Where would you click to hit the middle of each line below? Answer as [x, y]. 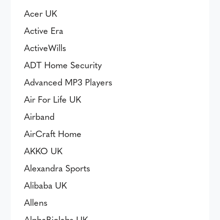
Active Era [44, 30]
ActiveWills [45, 47]
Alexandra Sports [57, 168]
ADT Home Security [63, 65]
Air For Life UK [53, 99]
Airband [40, 116]
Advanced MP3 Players [69, 82]
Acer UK [41, 13]
